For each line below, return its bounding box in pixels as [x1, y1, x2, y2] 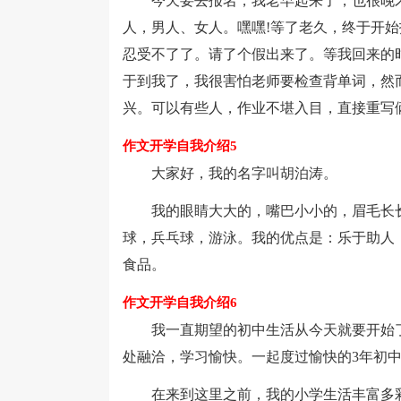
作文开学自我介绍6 [123, 295, 237, 310]
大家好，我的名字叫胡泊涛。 [123, 166, 337, 181]
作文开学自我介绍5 [123, 139, 237, 153]
